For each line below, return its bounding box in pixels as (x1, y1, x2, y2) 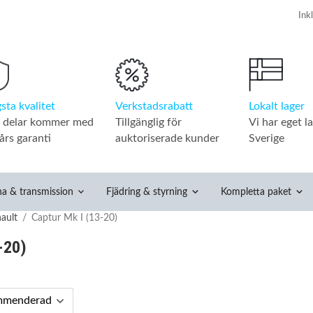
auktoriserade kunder (115, 132, 219, 144)
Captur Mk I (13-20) (31, 212, 117, 223)
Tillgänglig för (115, 116, 182, 128)
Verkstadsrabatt (115, 100, 193, 112)
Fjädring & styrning (106, 186, 188, 197)
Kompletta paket (221, 186, 292, 197)
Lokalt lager (249, 100, 305, 112)
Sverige (249, 132, 285, 144)
